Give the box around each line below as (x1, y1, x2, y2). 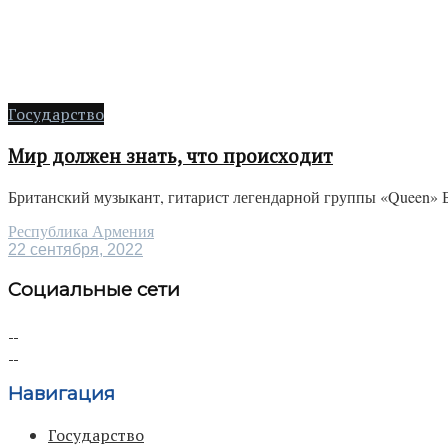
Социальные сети (8, 278, 180, 302)
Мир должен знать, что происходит (8, 143, 333, 168)
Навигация (8, 382, 115, 406)
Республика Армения (8, 223, 154, 241)
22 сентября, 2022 (8, 241, 143, 259)
